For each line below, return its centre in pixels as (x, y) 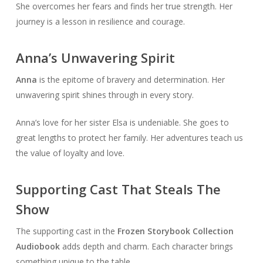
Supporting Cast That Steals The (118, 189)
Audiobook (38, 247)
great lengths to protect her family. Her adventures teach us (129, 138)
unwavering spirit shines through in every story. (104, 95)
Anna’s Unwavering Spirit (95, 58)
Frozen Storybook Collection (175, 231)
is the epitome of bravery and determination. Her (131, 80)
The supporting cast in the (66, 231)
